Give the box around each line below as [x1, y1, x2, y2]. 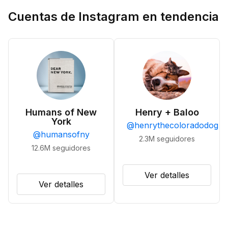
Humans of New [25, 107, 97, 118]
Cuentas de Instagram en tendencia [8, 9, 219, 24]
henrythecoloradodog [134, 120, 218, 130]
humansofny [40, 129, 90, 139]
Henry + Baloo [135, 107, 199, 118]
